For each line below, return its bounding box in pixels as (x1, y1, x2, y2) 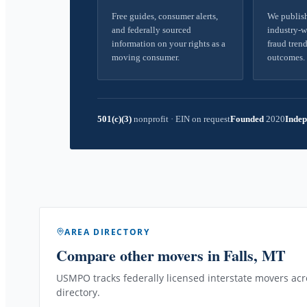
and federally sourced (112, 25, 191, 35)
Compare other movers (56, 243, 204, 267)
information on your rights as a (112, 38, 225, 49)
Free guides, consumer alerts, (112, 11, 218, 21)
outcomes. (267, 52, 306, 62)
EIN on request (173, 114, 230, 124)
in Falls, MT (203, 243, 286, 267)
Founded (230, 114, 264, 124)
